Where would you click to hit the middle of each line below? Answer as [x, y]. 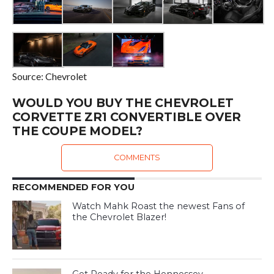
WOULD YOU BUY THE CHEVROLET [123, 102]
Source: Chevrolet [49, 76]
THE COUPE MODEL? [77, 131]
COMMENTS [137, 157]
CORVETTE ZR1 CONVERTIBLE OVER [126, 117]
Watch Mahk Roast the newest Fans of [159, 206]
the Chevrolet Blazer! [120, 217]
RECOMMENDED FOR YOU [73, 187]
